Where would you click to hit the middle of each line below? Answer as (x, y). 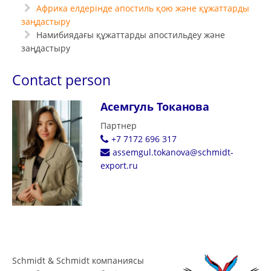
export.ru (119, 165)
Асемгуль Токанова (155, 106)
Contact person (61, 80)
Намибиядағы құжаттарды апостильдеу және (129, 35)
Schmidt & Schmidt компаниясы (78, 260)
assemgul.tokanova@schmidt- (173, 152)
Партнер (118, 126)
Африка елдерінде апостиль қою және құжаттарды (142, 8)
